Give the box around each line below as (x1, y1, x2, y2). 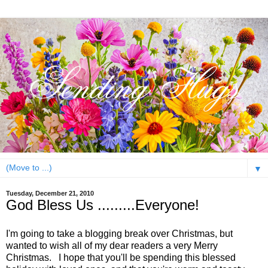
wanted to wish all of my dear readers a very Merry (6, 240, 218, 251)
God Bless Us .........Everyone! (6, 196, 199, 213)
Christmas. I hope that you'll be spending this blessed (6, 252, 236, 263)
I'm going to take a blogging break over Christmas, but (6, 228, 233, 239)
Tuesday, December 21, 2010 (6, 189, 94, 197)
